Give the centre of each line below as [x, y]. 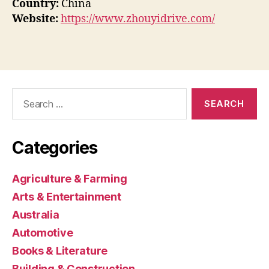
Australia [36, 214]
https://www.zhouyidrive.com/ [138, 19]
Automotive [43, 232]
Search [23, 94]
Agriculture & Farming [70, 178]
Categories [55, 147]
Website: [35, 19]
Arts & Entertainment [67, 196]
